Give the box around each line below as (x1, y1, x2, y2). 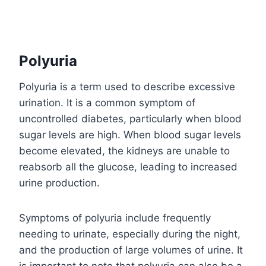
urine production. (19, 177, 100, 189)
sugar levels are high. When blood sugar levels (19, 129, 241, 141)
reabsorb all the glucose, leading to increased (19, 161, 237, 173)
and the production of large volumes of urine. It (19, 244, 243, 256)
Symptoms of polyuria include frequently (19, 212, 211, 224)
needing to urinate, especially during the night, (19, 228, 240, 240)
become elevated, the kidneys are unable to (19, 145, 230, 157)
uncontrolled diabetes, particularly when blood (19, 113, 242, 125)
